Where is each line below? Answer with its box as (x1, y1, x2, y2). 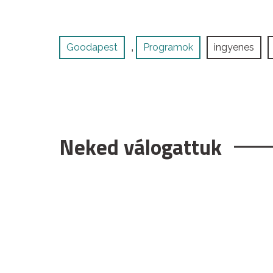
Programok (143, 41, 193, 54)
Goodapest (66, 41, 118, 54)
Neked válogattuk (59, 130, 222, 164)
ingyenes (214, 41, 254, 54)
